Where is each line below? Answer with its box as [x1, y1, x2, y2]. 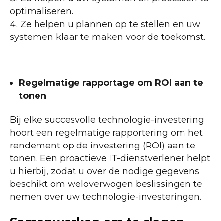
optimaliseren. [10, 6, 73, 17]
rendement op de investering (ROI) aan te [10, 140, 195, 151]
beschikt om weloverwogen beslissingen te [10, 179, 202, 190]
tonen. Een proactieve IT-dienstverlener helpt [10, 153, 210, 164]
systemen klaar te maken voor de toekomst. [10, 32, 205, 43]
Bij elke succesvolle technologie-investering [10, 114, 204, 126]
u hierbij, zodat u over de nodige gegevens [10, 166, 199, 177]
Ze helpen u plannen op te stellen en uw [20, 19, 200, 30]
